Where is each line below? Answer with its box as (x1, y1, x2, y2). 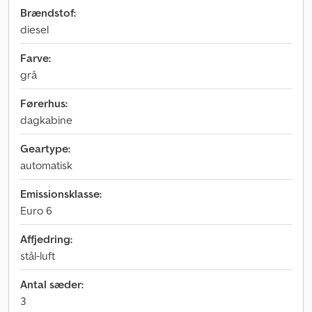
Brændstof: (20, 6, 76, 19)
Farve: (20, 51, 51, 65)
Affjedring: (20, 232, 72, 246)
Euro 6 (20, 203, 52, 217)
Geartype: (20, 141, 70, 155)
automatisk (20, 158, 72, 172)
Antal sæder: (20, 277, 84, 291)
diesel (20, 22, 49, 36)
